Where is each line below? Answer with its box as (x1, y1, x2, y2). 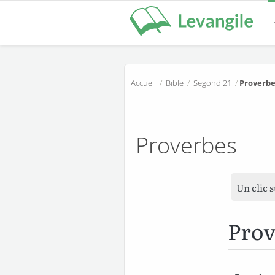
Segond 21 (193, 77, 231, 88)
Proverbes (136, 130, 237, 160)
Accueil (131, 77, 156, 88)
